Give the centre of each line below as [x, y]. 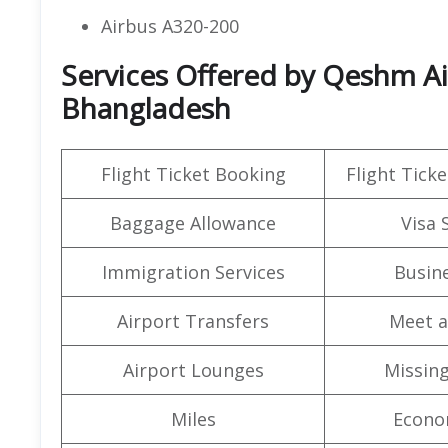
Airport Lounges [193, 369]
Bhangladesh [146, 107]
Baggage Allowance [193, 222]
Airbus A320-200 [170, 25]
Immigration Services [193, 271]
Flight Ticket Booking [193, 173]
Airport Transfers [193, 320]
